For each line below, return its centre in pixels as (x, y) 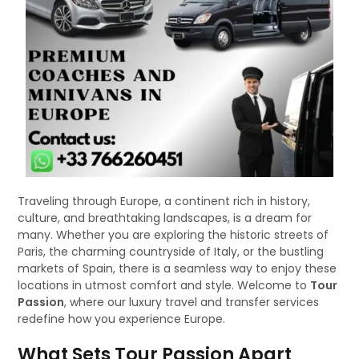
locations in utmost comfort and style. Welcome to (164, 285)
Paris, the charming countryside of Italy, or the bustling (171, 252)
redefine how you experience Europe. (122, 319)
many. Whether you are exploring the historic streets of (173, 235)
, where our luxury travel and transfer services (192, 302)
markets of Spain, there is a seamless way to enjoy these (177, 268)
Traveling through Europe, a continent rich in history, (164, 201)
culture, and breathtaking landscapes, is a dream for (165, 218)
